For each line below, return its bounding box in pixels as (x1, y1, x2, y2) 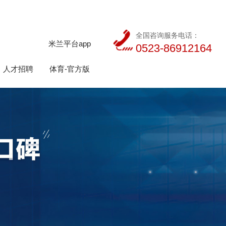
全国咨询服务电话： (135, 31, 199, 39)
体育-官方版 (49, 65, 90, 74)
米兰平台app (48, 39, 91, 48)
